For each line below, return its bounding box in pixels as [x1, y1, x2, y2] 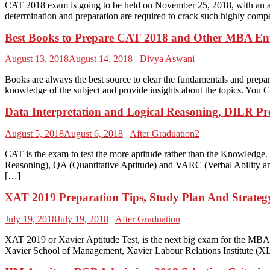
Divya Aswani [140, 54, 195, 64]
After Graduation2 [130, 128, 199, 139]
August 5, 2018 [5, 128, 64, 139]
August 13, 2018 [5, 54, 69, 64]
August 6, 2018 [64, 128, 123, 139]
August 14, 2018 [69, 54, 133, 64]
